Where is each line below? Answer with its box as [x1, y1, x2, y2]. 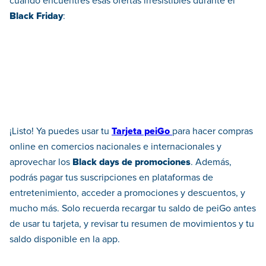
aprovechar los [9, 157, 70, 167]
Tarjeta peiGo [112, 126, 170, 137]
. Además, [191, 157, 232, 167]
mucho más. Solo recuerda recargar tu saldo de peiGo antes [9, 204, 256, 214]
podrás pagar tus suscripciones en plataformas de [9, 173, 213, 183]
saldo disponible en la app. [9, 235, 120, 245]
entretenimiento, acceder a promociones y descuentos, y [9, 188, 245, 198]
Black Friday [9, 11, 63, 21]
